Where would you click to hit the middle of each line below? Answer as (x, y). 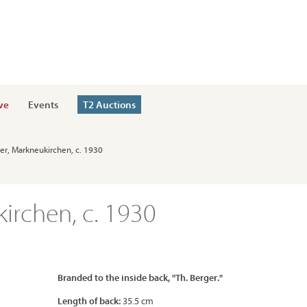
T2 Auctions (109, 105)
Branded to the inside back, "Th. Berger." (140, 278)
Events (43, 105)
